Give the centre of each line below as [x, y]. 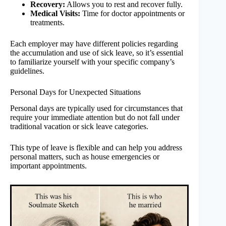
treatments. [47, 22]
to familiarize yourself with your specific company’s [92, 62]
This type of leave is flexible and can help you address [96, 148]
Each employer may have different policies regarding [94, 43]
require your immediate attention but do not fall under [95, 118]
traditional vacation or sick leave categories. [79, 127]
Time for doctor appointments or [132, 13]
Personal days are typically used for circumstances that [96, 108]
